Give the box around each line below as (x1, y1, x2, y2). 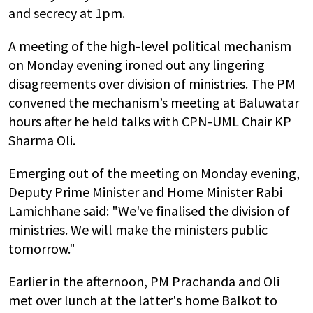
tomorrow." (8, 240, 75, 257)
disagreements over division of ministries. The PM (8, 75, 296, 92)
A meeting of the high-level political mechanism (8, 37, 291, 54)
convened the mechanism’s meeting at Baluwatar (8, 94, 299, 111)
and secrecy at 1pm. (8, 4, 125, 22)
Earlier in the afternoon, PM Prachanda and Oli (8, 272, 279, 290)
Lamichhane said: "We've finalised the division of (8, 202, 290, 219)
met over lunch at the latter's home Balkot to (8, 291, 277, 309)
